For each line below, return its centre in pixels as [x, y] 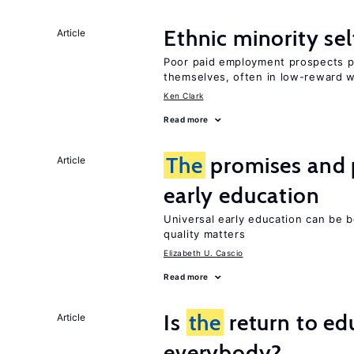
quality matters [205, 234]
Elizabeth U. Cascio [203, 253]
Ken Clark [184, 96]
